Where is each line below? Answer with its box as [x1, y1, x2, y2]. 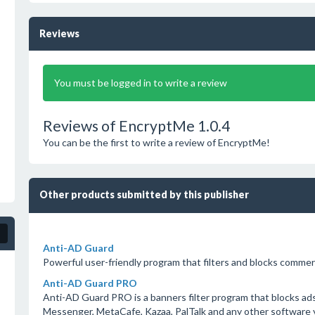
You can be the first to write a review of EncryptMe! [42, 136, 270, 148]
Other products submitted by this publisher [39, 188, 249, 200]
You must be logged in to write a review [53, 77, 227, 89]
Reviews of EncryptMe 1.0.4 [42, 117, 230, 134]
